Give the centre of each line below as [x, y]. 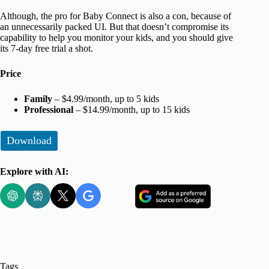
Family [38, 99]
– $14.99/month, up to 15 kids [131, 110]
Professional [49, 110]
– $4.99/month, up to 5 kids [106, 99]
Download [29, 141]
